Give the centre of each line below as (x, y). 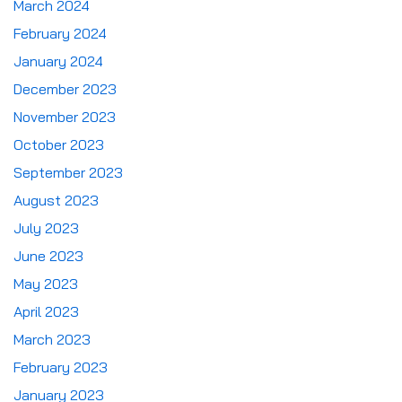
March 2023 (52, 340)
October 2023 (59, 145)
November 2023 (65, 117)
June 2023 (48, 256)
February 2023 (61, 367)
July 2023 (46, 228)
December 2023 (65, 89)
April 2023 (46, 312)
